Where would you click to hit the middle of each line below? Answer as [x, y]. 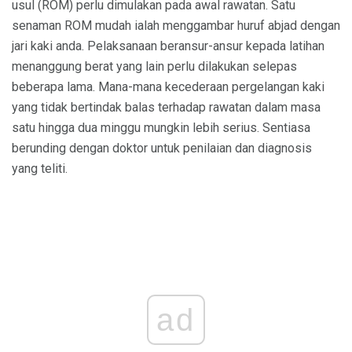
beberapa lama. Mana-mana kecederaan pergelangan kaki [168, 87]
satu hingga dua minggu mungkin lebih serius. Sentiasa [161, 128]
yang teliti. [40, 169]
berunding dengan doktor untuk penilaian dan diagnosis [162, 148]
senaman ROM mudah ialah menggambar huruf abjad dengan [176, 26]
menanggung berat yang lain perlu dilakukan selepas [154, 66]
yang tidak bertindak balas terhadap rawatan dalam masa [166, 107]
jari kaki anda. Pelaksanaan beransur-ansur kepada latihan [168, 46]
